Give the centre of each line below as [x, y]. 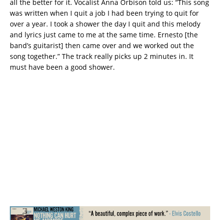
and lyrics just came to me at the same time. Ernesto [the [104, 34]
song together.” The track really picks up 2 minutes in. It [102, 56]
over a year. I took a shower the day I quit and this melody [105, 24]
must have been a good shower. [62, 67]
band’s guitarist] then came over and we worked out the [102, 45]
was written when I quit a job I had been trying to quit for [104, 13]
